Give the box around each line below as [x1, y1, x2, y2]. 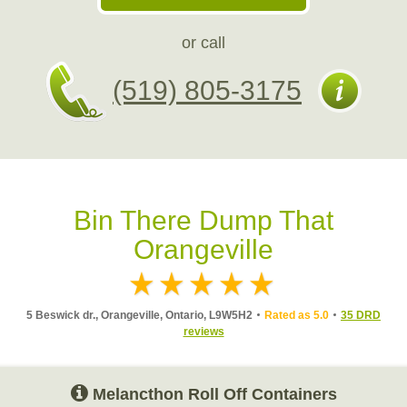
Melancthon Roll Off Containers [92, 385, 337, 403]
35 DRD [341, 309, 381, 322]
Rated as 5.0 [264, 309, 329, 322]
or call [182, 34, 225, 52]
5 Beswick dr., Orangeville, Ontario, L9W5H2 [26, 309, 253, 322]
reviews [183, 325, 224, 338]
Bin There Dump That [74, 205, 333, 235]
